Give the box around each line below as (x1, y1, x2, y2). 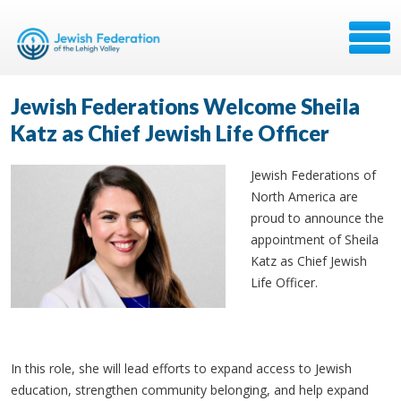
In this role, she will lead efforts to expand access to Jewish (11, 360, 352, 377)
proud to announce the (251, 209, 384, 226)
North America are (251, 188, 358, 205)
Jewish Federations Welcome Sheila (11, 93, 360, 119)
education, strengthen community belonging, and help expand (11, 381, 369, 398)
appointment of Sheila (251, 231, 379, 248)
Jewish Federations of (251, 166, 376, 183)
